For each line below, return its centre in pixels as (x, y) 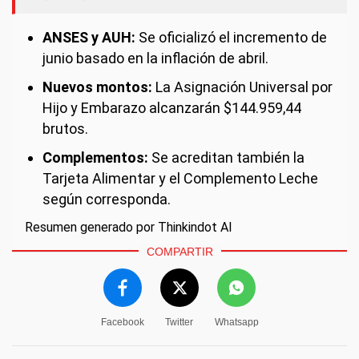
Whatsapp (236, 322)
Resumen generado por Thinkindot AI (129, 227)
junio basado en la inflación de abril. (155, 58)
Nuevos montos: (97, 87)
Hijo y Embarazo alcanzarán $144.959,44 (172, 108)
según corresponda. (107, 199)
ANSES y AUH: (89, 37)
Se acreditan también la (226, 157)
